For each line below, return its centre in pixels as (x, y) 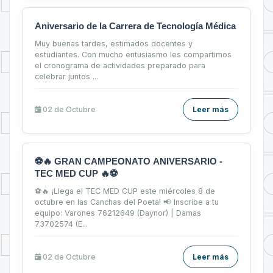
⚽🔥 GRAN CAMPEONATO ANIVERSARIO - (129, 161)
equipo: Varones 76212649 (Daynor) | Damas (118, 213)
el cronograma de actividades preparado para (120, 65)
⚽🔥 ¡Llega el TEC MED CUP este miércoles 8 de (125, 191)
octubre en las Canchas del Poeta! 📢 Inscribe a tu (127, 202)
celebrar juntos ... (66, 76)
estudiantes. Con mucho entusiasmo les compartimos (133, 54)
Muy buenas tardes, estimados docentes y (114, 43)
